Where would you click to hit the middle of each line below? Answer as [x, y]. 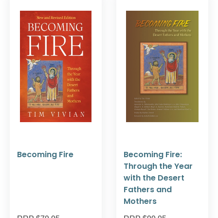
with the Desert [154, 178]
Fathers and [148, 189]
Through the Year [158, 166]
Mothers [140, 201]
